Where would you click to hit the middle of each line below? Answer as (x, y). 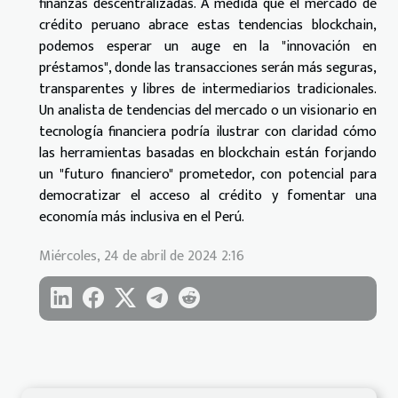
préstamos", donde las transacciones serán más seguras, (208, 68)
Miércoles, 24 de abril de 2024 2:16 (142, 256)
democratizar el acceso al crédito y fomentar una (208, 195)
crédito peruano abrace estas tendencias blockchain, (208, 25)
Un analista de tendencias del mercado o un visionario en (208, 110)
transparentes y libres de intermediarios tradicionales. (208, 89)
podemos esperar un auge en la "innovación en (208, 46)
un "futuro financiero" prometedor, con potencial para (208, 174)
